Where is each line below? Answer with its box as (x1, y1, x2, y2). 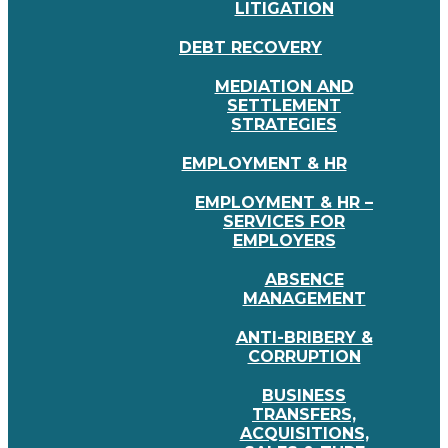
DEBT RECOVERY (179, 38, 322, 57)
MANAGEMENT (242, 289, 366, 308)
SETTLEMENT (227, 96, 341, 115)
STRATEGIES (231, 115, 337, 134)
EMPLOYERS (232, 231, 336, 250)
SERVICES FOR (223, 212, 345, 231)
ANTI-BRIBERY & (235, 328, 373, 347)
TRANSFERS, (252, 405, 356, 424)
